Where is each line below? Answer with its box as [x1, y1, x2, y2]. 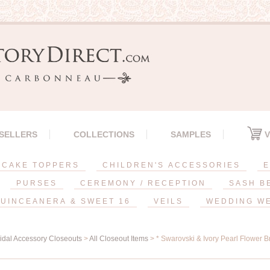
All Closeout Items [89, 234, 148, 243]
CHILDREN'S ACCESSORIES [102, 161, 240, 169]
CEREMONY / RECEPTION [80, 179, 206, 187]
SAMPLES [171, 130, 211, 139]
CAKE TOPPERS [2, 161, 80, 169]
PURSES [16, 179, 57, 187]
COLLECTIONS [74, 130, 134, 139]
